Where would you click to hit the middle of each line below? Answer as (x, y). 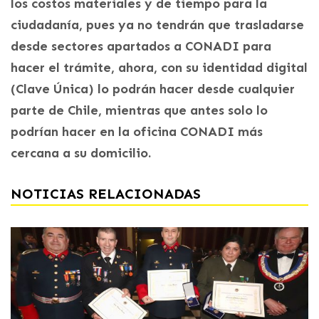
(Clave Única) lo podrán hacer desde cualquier (153, 89)
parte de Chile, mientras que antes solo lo (139, 110)
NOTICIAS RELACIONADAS (106, 193)
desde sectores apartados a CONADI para (141, 46)
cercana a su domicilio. (81, 153)
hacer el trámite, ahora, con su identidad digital (159, 67)
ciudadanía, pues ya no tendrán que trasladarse (157, 25)
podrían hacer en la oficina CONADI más (137, 131)
